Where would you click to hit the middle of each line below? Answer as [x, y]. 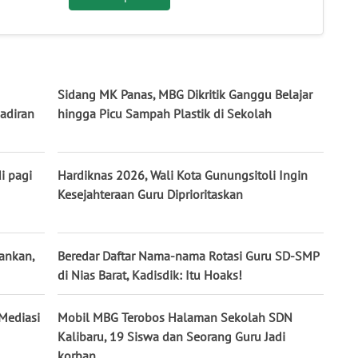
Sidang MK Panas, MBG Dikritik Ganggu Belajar [185, 95]
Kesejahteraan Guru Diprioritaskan [150, 195]
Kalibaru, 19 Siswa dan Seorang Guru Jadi [171, 337]
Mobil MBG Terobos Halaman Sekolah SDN [175, 318]
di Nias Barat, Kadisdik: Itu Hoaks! [150, 275]
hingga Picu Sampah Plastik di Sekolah [165, 114]
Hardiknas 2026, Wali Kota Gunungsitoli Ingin [183, 175]
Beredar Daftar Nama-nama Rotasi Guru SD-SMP [188, 256]
